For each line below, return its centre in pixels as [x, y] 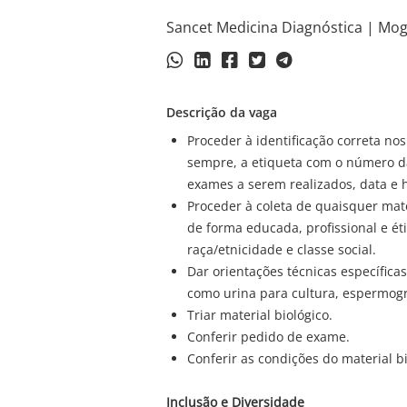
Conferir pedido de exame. [268, 337]
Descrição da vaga [221, 112]
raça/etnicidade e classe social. [281, 250]
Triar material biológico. [259, 315]
